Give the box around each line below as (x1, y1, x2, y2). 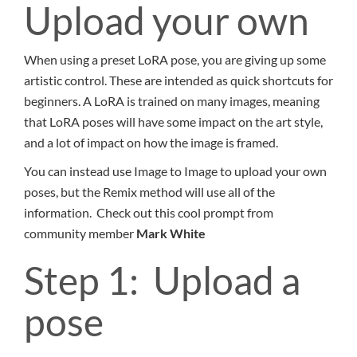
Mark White (134, 226, 206, 241)
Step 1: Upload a (24, 257, 300, 304)
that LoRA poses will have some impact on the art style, (24, 114, 323, 130)
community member (24, 226, 134, 241)
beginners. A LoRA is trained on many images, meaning (24, 93, 320, 109)
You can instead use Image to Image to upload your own (24, 163, 327, 179)
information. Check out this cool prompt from (24, 205, 273, 221)
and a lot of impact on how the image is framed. (24, 135, 278, 151)
